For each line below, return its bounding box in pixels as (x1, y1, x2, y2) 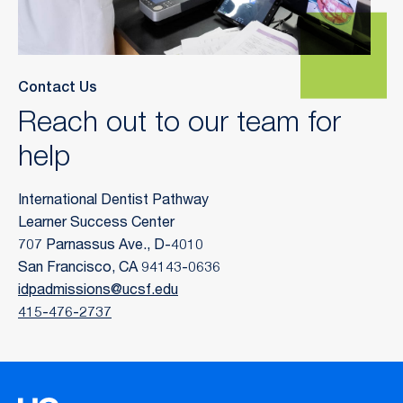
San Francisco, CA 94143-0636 (18, 262, 220, 277)
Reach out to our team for (18, 111, 341, 140)
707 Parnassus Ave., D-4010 (18, 239, 203, 255)
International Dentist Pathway (18, 194, 209, 210)
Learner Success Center (18, 217, 175, 232)
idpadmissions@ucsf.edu (18, 284, 178, 300)
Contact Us (18, 82, 97, 97)
